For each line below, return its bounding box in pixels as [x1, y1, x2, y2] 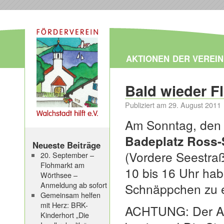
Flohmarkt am [40, 159, 84, 170]
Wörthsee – [40, 169, 77, 180]
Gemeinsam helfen [40, 189, 100, 200]
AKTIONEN [126, 52, 169, 64]
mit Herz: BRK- [40, 199, 88, 210]
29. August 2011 [168, 99, 221, 110]
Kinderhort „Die [40, 209, 89, 220]
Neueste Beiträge [32, 139, 100, 151]
